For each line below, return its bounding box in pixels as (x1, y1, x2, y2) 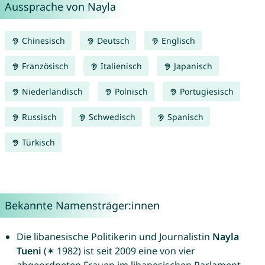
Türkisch (19, 137, 55, 148)
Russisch (19, 111, 57, 123)
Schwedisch (86, 111, 135, 123)
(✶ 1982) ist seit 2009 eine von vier (41, 244, 195, 258)
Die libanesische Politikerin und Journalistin (16, 230, 212, 244)
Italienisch (98, 60, 142, 72)
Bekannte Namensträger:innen (4, 198, 160, 213)
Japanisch (171, 60, 212, 72)
